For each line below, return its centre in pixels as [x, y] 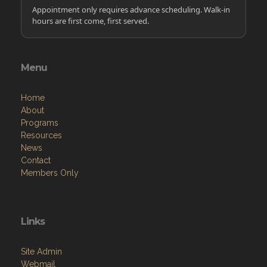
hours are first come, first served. [91, 21]
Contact [36, 160]
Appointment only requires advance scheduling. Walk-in [131, 9]
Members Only [50, 173]
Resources [41, 135]
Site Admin [41, 251]
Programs [40, 122]
